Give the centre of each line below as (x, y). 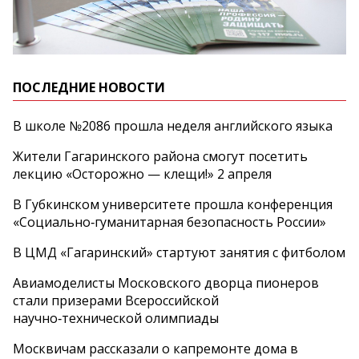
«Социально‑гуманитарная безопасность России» (169, 222)
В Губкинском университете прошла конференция (173, 205)
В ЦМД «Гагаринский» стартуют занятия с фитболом (179, 253)
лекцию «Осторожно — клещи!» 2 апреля (142, 174)
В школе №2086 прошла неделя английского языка (173, 126)
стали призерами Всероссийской (116, 301)
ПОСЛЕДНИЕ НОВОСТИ (89, 88)
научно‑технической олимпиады (116, 319)
